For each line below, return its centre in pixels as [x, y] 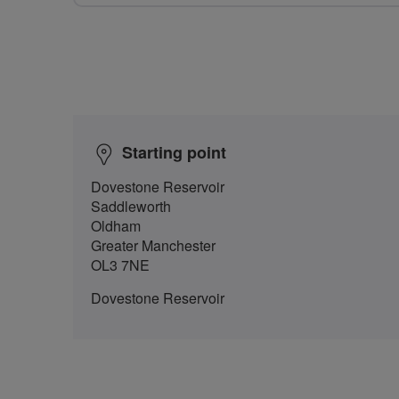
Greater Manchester [153, 245]
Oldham [116, 225]
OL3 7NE [120, 265]
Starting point [174, 152]
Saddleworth [131, 206]
